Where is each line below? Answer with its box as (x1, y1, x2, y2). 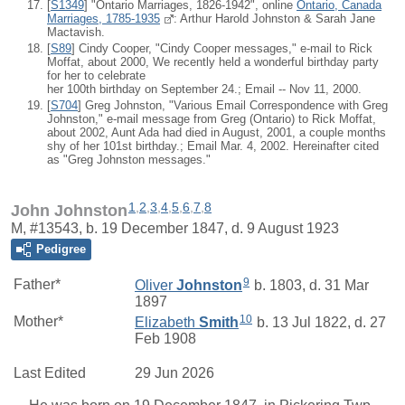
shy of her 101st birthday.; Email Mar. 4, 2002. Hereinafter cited (47, 139, 379, 154)
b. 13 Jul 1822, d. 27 (253, 314, 386, 330)
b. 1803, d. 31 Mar (250, 277, 369, 293)
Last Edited (14, 364, 86, 381)
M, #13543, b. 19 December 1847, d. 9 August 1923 (11, 220, 339, 236)
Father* (14, 276, 61, 292)
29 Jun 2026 (135, 364, 214, 381)
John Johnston (11, 201, 127, 220)
